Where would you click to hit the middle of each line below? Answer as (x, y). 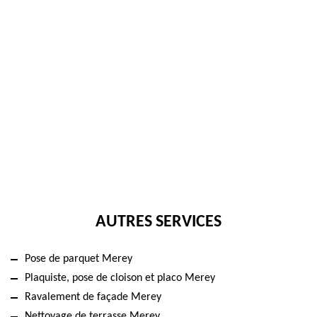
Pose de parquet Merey (79, 259)
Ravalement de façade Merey (93, 297)
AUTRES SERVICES (158, 222)
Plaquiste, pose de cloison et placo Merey (120, 278)
